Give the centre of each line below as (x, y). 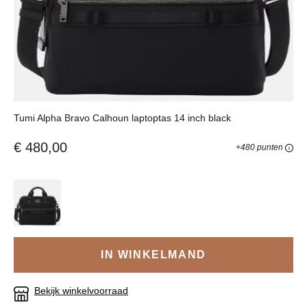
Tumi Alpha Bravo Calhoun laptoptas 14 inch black (122, 118)
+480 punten (260, 147)
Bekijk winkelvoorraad (81, 291)
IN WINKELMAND (153, 255)
